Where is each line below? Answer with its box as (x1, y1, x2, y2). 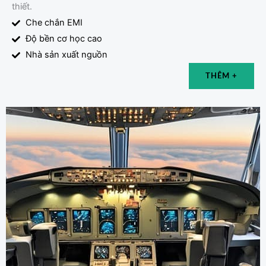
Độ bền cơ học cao (25, 33, 102, 45)
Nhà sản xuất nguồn (25, 49, 107, 61)
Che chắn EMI (25, 17, 83, 28)
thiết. (12, 1, 32, 12)
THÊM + (205, 72, 237, 80)
